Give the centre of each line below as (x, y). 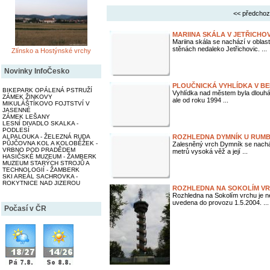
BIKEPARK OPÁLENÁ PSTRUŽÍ (47, 90)
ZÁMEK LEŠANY (26, 117)
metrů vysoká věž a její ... (210, 151)
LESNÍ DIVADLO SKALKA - (40, 123)
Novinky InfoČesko (37, 71)
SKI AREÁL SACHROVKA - (40, 176)
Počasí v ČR (25, 209)
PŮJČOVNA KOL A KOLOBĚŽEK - (50, 143)
